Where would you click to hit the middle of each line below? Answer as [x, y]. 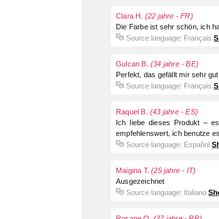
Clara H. [131, 16]
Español [197, 144]
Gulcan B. [133, 64]
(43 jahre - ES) [174, 112]
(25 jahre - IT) [174, 170]
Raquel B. [133, 112]
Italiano [195, 192]
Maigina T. [134, 170]
